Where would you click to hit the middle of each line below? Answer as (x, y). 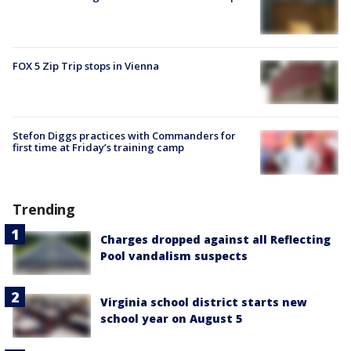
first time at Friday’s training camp (98, 148)
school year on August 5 (171, 318)
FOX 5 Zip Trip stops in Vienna (86, 66)
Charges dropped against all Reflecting (215, 239)
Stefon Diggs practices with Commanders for (124, 136)
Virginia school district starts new (204, 302)
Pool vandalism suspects (174, 255)
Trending (44, 209)
